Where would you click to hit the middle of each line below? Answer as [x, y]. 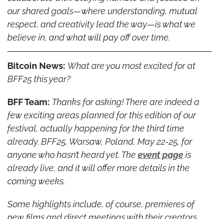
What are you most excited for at [131, 66]
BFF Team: [28, 102]
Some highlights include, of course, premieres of [101, 204]
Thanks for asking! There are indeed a [125, 102]
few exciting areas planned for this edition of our [101, 115]
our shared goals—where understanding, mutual [102, 11]
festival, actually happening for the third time [96, 128]
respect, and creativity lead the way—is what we [101, 24]
